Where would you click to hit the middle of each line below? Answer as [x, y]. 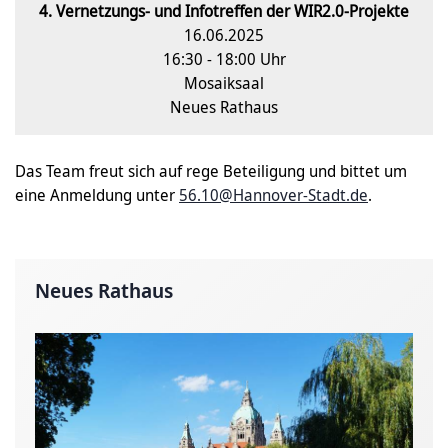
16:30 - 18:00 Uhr [224, 59]
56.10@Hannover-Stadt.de [273, 195]
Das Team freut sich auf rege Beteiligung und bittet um [211, 171]
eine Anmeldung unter [97, 195]
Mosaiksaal [224, 83]
